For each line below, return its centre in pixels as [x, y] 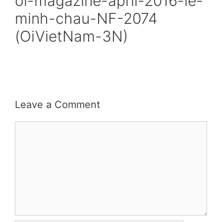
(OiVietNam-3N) [71, 36]
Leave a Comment [57, 105]
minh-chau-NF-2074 [86, 18]
